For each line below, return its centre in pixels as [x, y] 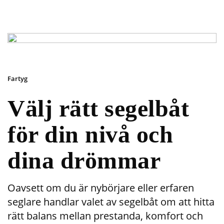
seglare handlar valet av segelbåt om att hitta [111, 202]
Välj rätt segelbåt [98, 108]
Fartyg [17, 78]
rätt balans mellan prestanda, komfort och [105, 216]
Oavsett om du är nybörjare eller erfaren [101, 188]
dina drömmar [84, 160]
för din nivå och [90, 134]
